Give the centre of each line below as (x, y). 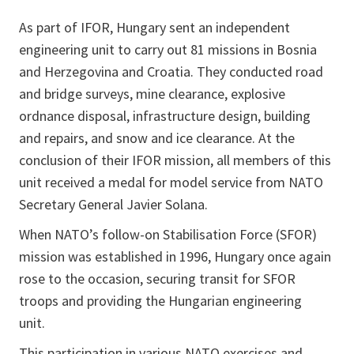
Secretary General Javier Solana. (117, 205)
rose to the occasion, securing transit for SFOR (157, 279)
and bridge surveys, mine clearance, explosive (152, 94)
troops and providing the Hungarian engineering (160, 301)
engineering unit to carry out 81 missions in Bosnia (168, 50)
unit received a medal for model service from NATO (171, 183)
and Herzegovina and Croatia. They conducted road (171, 72)
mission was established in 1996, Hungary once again (175, 257)
